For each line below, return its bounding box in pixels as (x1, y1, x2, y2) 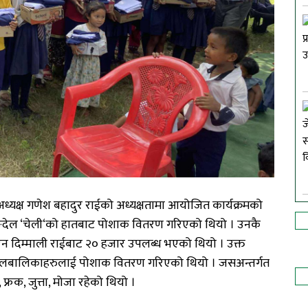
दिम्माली (11, 234, 47, 255)
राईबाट (50, 234, 82, 255)
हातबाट (61, 214, 95, 236)
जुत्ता (28, 272, 48, 294)
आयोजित (168, 195, 210, 217)
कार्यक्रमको (212, 195, 263, 217)
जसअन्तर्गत (219, 253, 269, 274)
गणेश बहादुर (27, 195, 82, 217)
